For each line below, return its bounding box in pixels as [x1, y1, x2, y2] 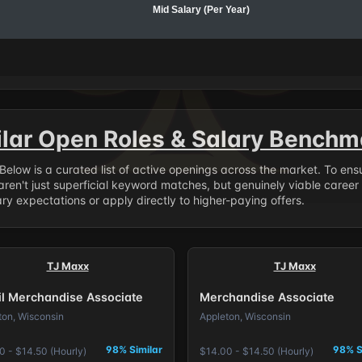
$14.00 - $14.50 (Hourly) [199, 344, 314, 357]
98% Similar [106, 343, 163, 356]
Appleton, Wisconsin [199, 310, 291, 323]
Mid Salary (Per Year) [153, 4, 250, 15]
